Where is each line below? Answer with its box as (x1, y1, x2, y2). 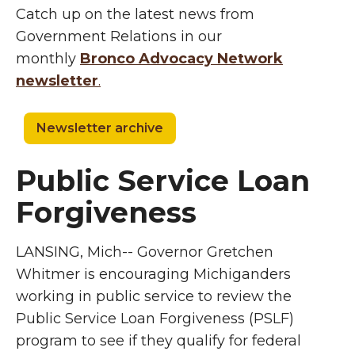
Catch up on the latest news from (16, 6, 254, 23)
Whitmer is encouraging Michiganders (16, 265, 291, 283)
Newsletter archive (36, 120, 163, 136)
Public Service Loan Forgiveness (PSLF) (16, 310, 294, 327)
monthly (16, 50, 80, 67)
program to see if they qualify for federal (16, 332, 301, 349)
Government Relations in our (16, 28, 222, 45)
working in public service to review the (16, 288, 292, 305)
